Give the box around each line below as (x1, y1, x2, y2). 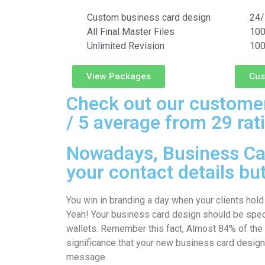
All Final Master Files (87, 26, 174, 37)
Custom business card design (87, 12, 211, 23)
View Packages (86, 71, 151, 82)
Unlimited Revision (87, 40, 164, 51)
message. (66, 251, 107, 263)
